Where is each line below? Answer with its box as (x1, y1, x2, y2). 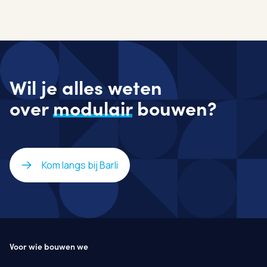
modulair (53, 94, 132, 121)
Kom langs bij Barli (42, 158, 118, 172)
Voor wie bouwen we (10, 240, 88, 252)
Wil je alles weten (10, 73, 162, 100)
